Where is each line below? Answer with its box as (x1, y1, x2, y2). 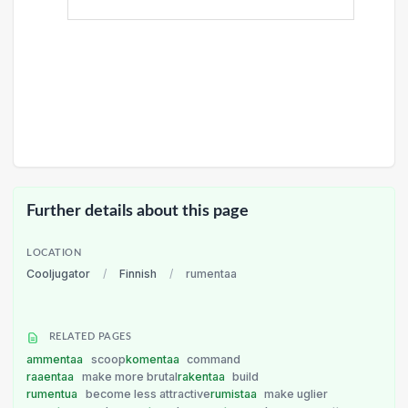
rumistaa (209, 386, 260, 401)
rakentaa (177, 369, 228, 383)
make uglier (264, 386, 329, 401)
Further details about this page (26, 203, 249, 219)
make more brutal (81, 369, 178, 383)
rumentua (26, 386, 80, 401)
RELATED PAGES (46, 332, 132, 342)
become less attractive (85, 386, 210, 401)
